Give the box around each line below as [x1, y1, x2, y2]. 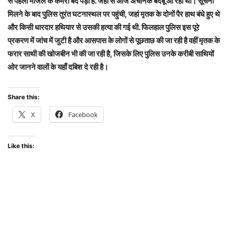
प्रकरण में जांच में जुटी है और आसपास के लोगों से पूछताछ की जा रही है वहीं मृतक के [8, 36, 220, 46]
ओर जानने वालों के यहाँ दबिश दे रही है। [8, 62, 111, 72]
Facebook [68, 110, 98, 120]
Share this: [8, 93, 40, 101]
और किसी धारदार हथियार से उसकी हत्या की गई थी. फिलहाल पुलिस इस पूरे [8, 22, 199, 33]
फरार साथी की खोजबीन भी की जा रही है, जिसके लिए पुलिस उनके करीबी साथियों [8, 49, 214, 59]
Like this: [8, 142, 35, 150]
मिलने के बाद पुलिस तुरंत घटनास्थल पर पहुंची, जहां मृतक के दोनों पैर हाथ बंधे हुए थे [8, 9, 220, 19]
